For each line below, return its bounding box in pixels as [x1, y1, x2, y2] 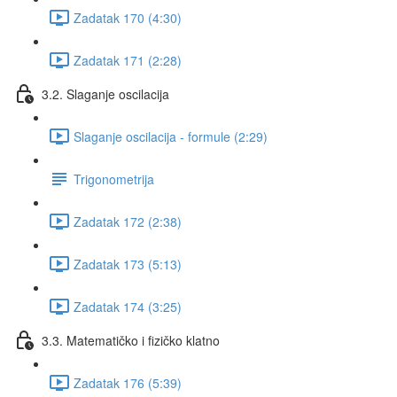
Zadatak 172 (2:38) [74, 212, 182, 230]
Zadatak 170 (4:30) [74, 8, 182, 27]
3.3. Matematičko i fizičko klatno [42, 331, 220, 349]
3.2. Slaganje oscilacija [42, 84, 169, 103]
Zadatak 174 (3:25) [74, 297, 182, 315]
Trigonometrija [74, 169, 154, 188]
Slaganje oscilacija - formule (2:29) [74, 127, 268, 145]
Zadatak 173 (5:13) [74, 254, 182, 273]
